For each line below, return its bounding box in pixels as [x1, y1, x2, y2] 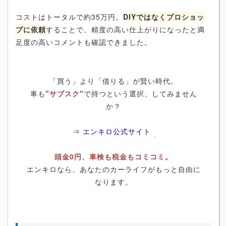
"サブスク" [45, 88, 84, 98]
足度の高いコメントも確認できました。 [16, 36, 152, 47]
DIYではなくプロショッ [123, 11, 204, 22]
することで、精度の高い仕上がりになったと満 [46, 24, 205, 34]
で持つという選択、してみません [83, 88, 197, 98]
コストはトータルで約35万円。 [16, 11, 123, 22]
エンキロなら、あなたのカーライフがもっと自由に [26, 163, 201, 174]
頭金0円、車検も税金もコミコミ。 [54, 151, 173, 161]
